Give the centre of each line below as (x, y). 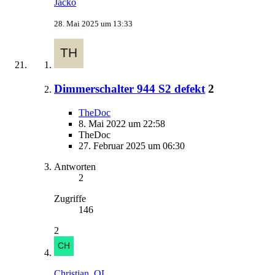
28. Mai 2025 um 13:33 (93, 24)
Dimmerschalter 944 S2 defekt (130, 88)
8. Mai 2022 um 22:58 (122, 123)
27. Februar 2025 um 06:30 (132, 145)
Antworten (75, 166)
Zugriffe (70, 198)
